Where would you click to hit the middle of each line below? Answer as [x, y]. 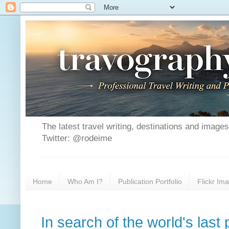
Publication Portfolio [150, 181]
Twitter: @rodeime [77, 139]
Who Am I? [85, 181]
